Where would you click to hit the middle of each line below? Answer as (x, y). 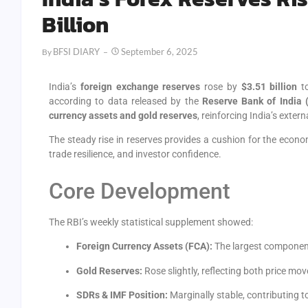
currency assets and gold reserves (123, 115)
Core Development (140, 191)
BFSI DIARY (76, 52)
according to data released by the (125, 101)
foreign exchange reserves (140, 87)
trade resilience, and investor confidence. (135, 154)
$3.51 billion (269, 87)
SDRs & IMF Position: (122, 295)
